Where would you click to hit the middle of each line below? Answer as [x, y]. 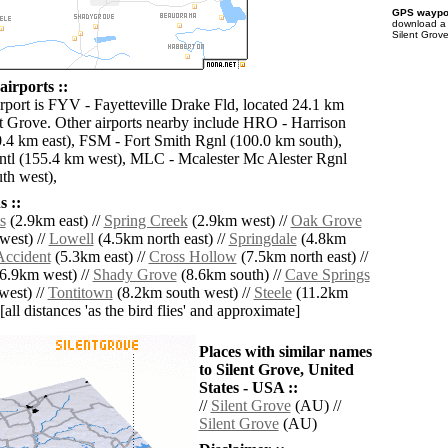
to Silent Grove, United [276, 370]
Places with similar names [285, 352]
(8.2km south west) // [183, 293]
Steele [272, 293]
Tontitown [80, 293]
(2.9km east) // [54, 221]
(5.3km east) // [99, 257]
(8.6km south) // [230, 275]
